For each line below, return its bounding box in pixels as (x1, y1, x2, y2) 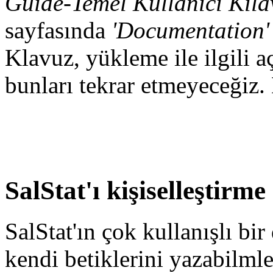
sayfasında (5, 16, 112, 43)
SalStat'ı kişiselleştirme (5, 175, 266, 205)
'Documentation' (112, 16, 269, 43)
